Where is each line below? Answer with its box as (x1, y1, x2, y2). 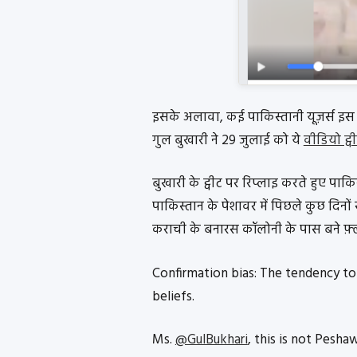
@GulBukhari (175, 329, 248, 351)
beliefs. (151, 285, 194, 308)
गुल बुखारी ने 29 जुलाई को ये (151, 129, 304, 151)
